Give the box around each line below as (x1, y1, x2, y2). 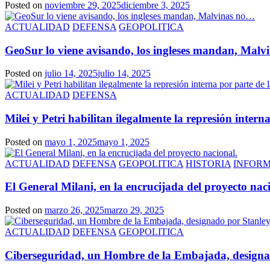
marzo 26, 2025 (45, 205, 104, 216)
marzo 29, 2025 (104, 205, 164, 216)
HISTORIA (186, 158, 231, 169)
